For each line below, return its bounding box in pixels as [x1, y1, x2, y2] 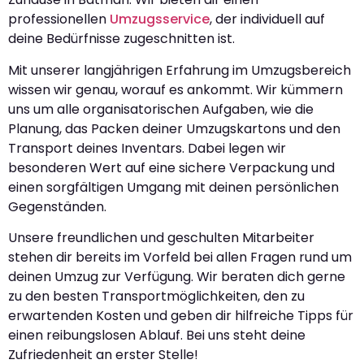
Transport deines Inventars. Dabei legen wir [8, 138, 286, 158]
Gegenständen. [8, 197, 106, 216]
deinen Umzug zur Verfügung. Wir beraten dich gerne [8, 267, 345, 287]
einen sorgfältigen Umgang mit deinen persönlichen [8, 177, 339, 197]
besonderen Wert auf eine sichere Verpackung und [8, 158, 335, 177]
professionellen [8, 10, 110, 29]
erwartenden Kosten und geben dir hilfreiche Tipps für [8, 306, 353, 326]
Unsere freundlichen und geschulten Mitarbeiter [8, 228, 314, 248]
